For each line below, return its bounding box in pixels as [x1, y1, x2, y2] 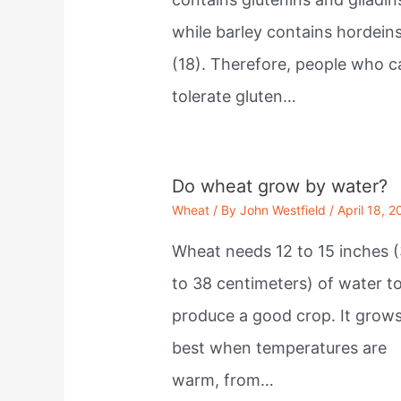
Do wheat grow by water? [172, 175, 388, 197]
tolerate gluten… [172, 86, 297, 106]
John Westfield [240, 201, 327, 218]
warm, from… [172, 370, 275, 389]
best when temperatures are [172, 337, 388, 357]
